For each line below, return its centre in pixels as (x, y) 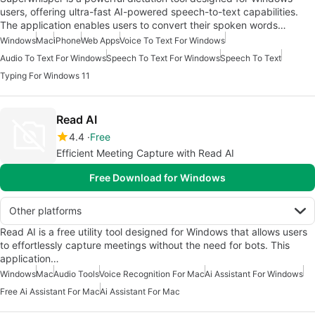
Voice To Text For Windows (172, 41)
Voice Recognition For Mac (152, 274)
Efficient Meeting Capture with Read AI (145, 153)
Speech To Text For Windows (163, 58)
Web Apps (100, 41)
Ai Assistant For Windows (254, 274)
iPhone (67, 41)
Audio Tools (76, 274)
